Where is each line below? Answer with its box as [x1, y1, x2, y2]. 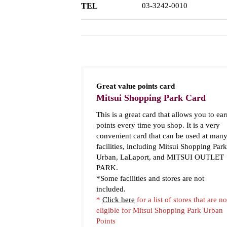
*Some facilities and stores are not [96, 174, 204, 182]
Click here [102, 196, 135, 204]
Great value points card [96, 82, 175, 90]
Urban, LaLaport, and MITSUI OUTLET [96, 153, 224, 161]
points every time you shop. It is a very [96, 121, 220, 129]
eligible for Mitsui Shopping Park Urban [96, 206, 223, 214]
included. [96, 185, 126, 193]
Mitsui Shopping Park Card [96, 93, 206, 103]
